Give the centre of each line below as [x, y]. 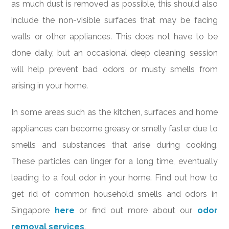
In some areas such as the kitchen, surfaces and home [114, 112]
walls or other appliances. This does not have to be [114, 37]
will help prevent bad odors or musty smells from [114, 70]
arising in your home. [50, 86]
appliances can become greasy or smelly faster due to [114, 128]
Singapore [33, 210]
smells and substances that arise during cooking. [114, 145]
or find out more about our [136, 210]
